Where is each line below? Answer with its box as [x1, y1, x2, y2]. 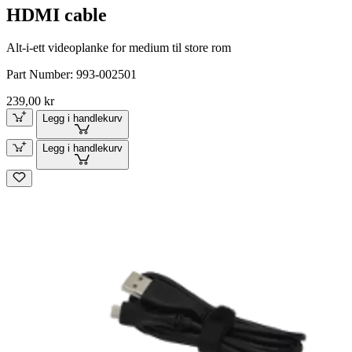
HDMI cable [6, 4, 107, 25]
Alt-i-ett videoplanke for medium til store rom [6, 41, 231, 55]
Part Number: [6, 68, 76, 82]
